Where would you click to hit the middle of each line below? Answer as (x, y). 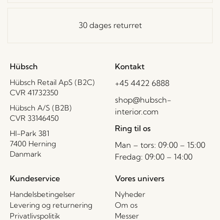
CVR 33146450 (34, 118)
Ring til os (134, 128)
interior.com (137, 111)
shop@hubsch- (143, 99)
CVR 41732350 (34, 92)
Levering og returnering (51, 205)
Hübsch (24, 66)
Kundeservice (35, 178)
